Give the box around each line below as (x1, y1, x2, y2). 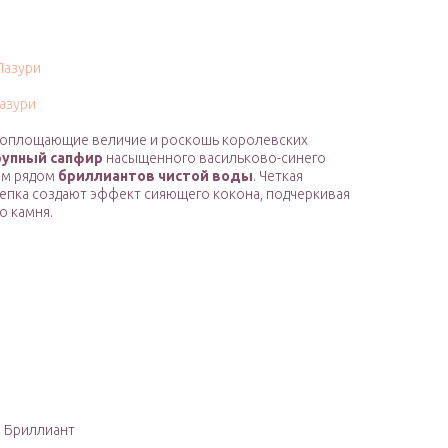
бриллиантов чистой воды (58, 168, 253, 185)
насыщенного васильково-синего (103, 150, 326, 167)
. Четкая (253, 168, 303, 185)
